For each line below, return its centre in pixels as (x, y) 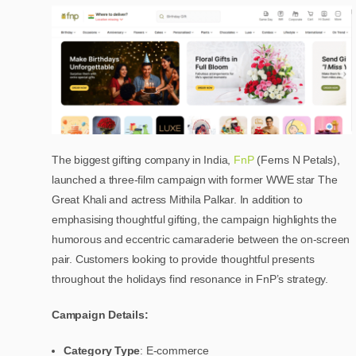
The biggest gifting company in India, (143, 160)
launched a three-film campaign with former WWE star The (195, 180)
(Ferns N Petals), (297, 160)
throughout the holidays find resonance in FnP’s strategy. (190, 279)
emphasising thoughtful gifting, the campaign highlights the (194, 220)
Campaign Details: (100, 315)
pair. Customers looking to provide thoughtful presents (183, 259)
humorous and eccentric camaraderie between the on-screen (201, 240)
